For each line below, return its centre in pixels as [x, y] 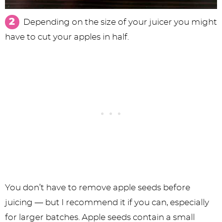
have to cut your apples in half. [69, 37]
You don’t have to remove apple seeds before [98, 188]
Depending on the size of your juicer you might [120, 22]
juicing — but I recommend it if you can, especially [107, 203]
